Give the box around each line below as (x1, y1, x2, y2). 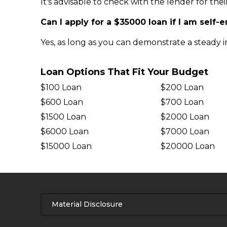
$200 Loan (160, 83, 204, 92)
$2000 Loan (160, 112, 209, 122)
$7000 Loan (160, 127, 209, 136)
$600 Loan (41, 97, 83, 107)
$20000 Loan (160, 141, 215, 151)
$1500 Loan (41, 112, 86, 122)
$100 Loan (41, 83, 82, 92)
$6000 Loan (41, 127, 89, 136)
